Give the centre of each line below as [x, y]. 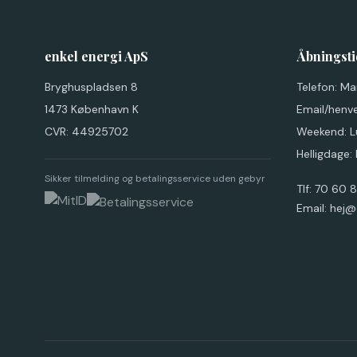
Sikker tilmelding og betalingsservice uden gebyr [155, 178]
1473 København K [92, 109]
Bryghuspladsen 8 [91, 87]
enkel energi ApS [96, 56]
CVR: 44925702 [86, 131]
